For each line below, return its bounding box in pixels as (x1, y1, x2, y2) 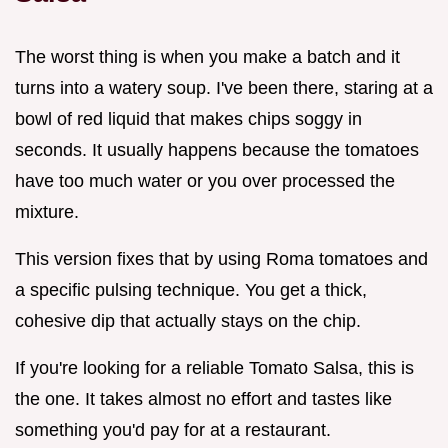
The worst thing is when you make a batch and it (15, 46, 400, 67)
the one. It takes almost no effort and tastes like (15, 388, 392, 409)
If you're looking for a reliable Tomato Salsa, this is (15, 357, 414, 378)
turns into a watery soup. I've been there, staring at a (15, 77, 433, 98)
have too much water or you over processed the (15, 170, 395, 191)
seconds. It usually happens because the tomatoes (15, 139, 419, 160)
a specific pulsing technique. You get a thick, (15, 279, 367, 300)
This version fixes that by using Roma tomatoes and (15, 248, 428, 269)
